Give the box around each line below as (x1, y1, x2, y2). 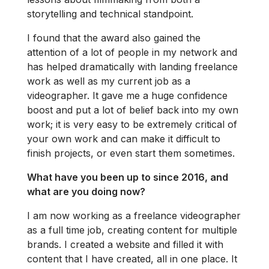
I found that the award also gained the (27, 31, 201, 44)
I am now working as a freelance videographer (27, 209, 241, 222)
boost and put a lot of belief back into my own (27, 103, 238, 116)
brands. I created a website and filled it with (27, 238, 223, 250)
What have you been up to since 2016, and (27, 171, 228, 183)
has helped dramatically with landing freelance (27, 60, 238, 73)
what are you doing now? (27, 185, 145, 198)
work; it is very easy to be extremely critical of (27, 118, 237, 130)
